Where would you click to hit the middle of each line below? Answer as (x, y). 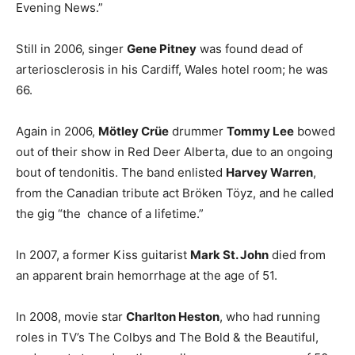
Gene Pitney (162, 48)
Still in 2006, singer (71, 48)
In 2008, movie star (71, 316)
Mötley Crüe (134, 131)
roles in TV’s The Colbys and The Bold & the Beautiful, (167, 337)
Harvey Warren (269, 172)
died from (297, 254)
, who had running (270, 316)
